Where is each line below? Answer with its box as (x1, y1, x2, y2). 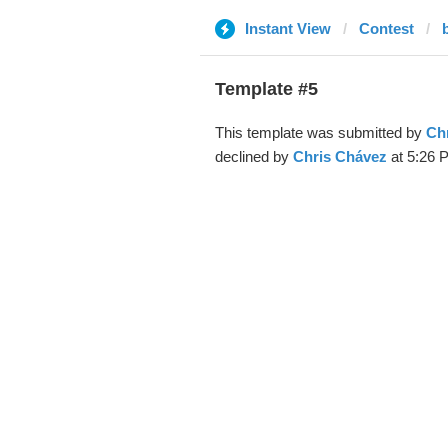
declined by (214, 148, 293, 165)
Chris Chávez (292, 148, 387, 165)
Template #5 (214, 79, 318, 99)
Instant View (244, 20, 331, 37)
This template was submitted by (214, 124, 426, 141)
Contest (358, 20, 414, 37)
